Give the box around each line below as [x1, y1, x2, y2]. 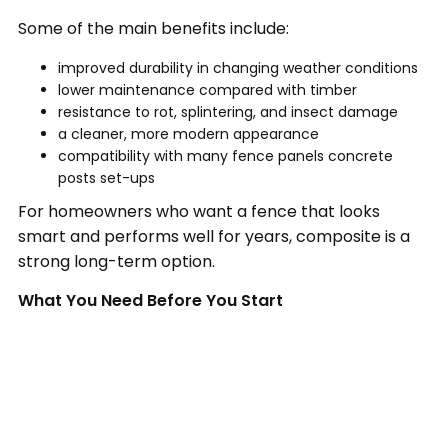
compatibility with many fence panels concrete [57, 146, 393, 167]
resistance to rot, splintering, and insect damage [57, 102, 398, 123]
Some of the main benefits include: [17, 17, 289, 41]
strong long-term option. [17, 250, 215, 274]
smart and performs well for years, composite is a [17, 225, 410, 249]
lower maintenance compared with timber [57, 80, 357, 101]
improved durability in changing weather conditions [57, 58, 418, 79]
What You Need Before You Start [17, 289, 283, 313]
